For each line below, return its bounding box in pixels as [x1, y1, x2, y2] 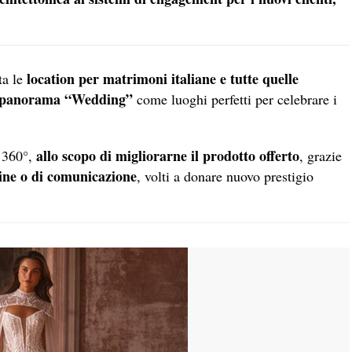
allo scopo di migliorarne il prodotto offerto [36, 145, 299, 167]
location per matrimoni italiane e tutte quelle [27, 68, 299, 90]
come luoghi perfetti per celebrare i [133, 90, 337, 109]
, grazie [299, 146, 342, 166]
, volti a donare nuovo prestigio [137, 167, 313, 186]
